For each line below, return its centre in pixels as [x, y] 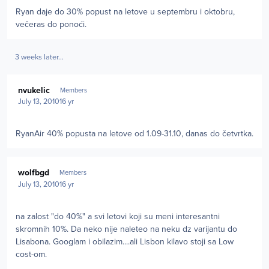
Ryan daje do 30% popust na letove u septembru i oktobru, [125, 12]
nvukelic [34, 90]
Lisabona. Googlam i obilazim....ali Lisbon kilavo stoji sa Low [125, 241]
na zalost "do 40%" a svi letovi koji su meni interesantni [118, 216]
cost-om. [31, 254]
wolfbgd [34, 173]
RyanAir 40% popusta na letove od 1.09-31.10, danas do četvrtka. [134, 134]
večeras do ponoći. [51, 25]
